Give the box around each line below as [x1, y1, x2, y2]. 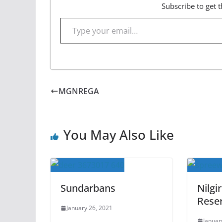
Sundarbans [60, 181, 115, 195]
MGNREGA [58, 86, 99, 97]
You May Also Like [63, 126, 174, 144]
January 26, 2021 [66, 204, 112, 212]
